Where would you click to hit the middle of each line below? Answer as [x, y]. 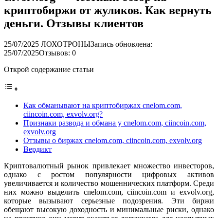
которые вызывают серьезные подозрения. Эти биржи [109, 200]
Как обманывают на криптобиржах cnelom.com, [103, 105]
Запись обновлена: [121, 44]
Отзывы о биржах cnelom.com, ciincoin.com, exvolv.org [113, 140]
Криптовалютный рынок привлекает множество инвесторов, [109, 165]
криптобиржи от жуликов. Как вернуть [108, 10]
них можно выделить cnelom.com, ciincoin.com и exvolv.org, [109, 192]
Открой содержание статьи [49, 69]
